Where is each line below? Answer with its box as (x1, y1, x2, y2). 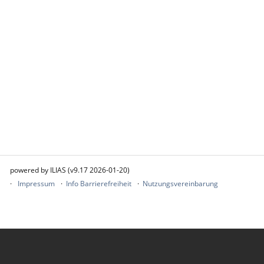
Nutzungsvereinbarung (143, 179, 218, 189)
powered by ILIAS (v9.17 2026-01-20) (10, 165, 130, 175)
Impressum (18, 179, 55, 189)
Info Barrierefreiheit (66, 179, 131, 189)
